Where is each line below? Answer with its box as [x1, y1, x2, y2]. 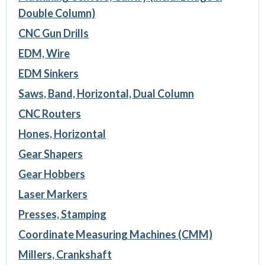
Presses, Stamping [18, 208, 106, 221]
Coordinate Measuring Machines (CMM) [18, 228, 212, 241]
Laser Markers [18, 188, 88, 201]
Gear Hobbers [18, 167, 85, 181]
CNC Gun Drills [18, 27, 89, 40]
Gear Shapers [18, 147, 83, 161]
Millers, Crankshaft [18, 248, 112, 261]
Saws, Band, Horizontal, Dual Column [18, 87, 194, 101]
